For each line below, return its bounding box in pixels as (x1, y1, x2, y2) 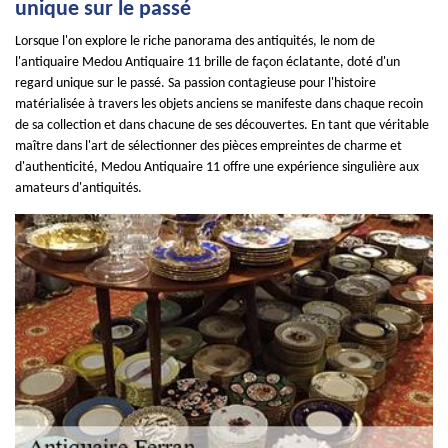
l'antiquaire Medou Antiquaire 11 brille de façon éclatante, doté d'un (15, 55, 400, 70)
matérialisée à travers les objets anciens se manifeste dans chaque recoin (15, 97, 423, 112)
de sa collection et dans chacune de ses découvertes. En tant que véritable (15, 118, 429, 133)
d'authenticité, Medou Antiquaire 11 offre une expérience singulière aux (15, 160, 419, 175)
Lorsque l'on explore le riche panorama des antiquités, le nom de (15, 34, 375, 49)
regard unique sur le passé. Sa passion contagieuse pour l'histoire (15, 76, 376, 91)
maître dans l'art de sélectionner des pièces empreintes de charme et (15, 139, 402, 154)
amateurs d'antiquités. (15, 181, 142, 196)
